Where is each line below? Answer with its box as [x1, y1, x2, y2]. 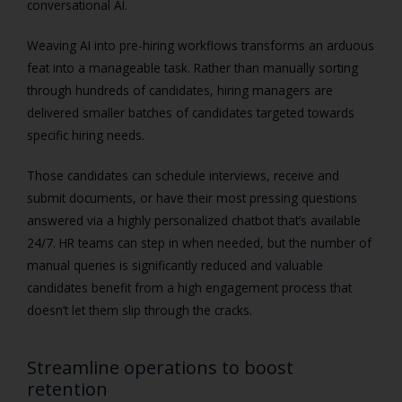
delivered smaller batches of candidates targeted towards [27, 104, 354, 122]
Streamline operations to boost [27, 355, 293, 380]
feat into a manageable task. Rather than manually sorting [27, 59, 358, 77]
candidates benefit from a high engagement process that [27, 279, 352, 297]
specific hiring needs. [27, 127, 144, 144]
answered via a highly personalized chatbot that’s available [27, 212, 361, 230]
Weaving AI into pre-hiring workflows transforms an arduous [27, 37, 374, 55]
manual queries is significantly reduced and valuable [27, 257, 323, 275]
